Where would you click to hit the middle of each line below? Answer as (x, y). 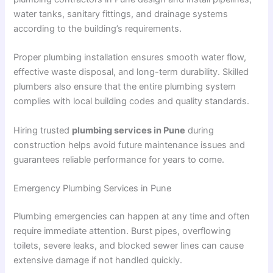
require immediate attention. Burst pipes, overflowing (122, 231)
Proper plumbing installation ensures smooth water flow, (130, 58)
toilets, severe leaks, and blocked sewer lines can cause (129, 245)
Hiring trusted (43, 130)
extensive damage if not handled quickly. (98, 260)
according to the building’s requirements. (98, 28)
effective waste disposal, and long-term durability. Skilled (131, 72)
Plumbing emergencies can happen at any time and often (132, 216)
